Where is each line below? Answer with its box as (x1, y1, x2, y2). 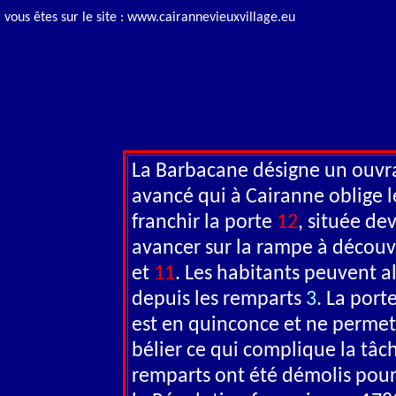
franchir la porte (131, 212, 277, 233)
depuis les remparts (131, 289, 306, 310)
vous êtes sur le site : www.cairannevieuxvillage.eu (4, 11, 295, 25)
